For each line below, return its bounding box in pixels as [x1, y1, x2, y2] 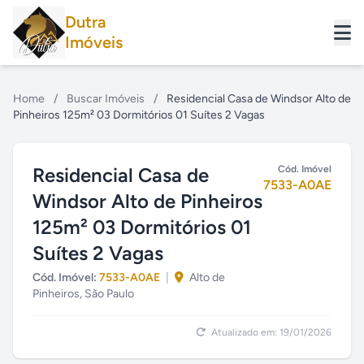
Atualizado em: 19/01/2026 [209, 327, 331, 338]
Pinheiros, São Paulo [32, 287, 134, 301]
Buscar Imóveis [67, 92, 145, 106]
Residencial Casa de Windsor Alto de [167, 92, 351, 106]
